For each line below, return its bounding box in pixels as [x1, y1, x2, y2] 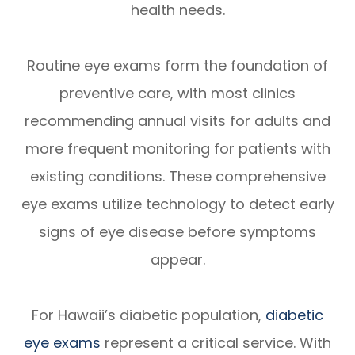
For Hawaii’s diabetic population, [32, 305, 265, 326]
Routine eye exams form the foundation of [27, 55, 328, 76]
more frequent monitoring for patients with [25, 139, 330, 159]
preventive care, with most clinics [59, 83, 296, 104]
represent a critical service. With [101, 333, 331, 353]
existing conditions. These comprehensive [29, 166, 326, 187]
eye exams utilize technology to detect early [21, 194, 334, 215]
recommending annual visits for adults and [25, 111, 330, 132]
